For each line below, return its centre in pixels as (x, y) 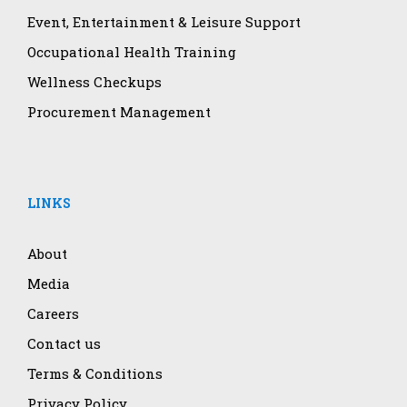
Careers (53, 314)
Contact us (64, 344)
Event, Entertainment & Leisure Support (164, 22)
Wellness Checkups (94, 82)
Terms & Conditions (95, 374)
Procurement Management (119, 112)
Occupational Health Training (132, 52)
